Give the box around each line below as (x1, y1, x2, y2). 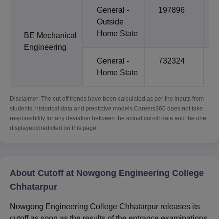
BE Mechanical (24, 31, 77, 40)
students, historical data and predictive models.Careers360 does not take (10, 105, 203, 112)
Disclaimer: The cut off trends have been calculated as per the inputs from (10, 95, 204, 103)
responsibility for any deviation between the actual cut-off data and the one (10, 115, 206, 122)
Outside (97, 18, 124, 26)
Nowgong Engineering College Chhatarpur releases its (10, 202, 200, 211)
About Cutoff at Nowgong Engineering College (10, 168, 204, 178)
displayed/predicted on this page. (10, 125, 98, 132)
